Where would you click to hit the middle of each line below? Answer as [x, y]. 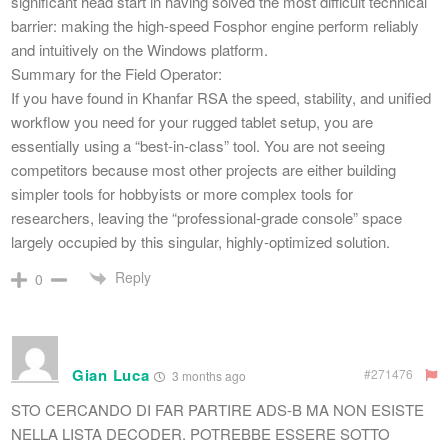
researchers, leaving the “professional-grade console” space [206, 218]
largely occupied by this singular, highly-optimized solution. [200, 242]
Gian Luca [111, 375]
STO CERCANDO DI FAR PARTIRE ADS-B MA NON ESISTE [217, 410]
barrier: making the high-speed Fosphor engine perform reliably [215, 26]
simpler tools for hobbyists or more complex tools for [182, 194]
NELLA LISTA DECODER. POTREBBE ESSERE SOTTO [200, 434]
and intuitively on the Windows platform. [139, 50]
